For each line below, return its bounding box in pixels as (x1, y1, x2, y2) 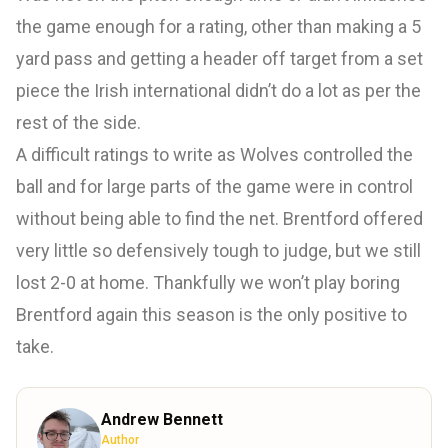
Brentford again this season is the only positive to (16, 304, 407, 326)
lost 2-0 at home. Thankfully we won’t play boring (16, 272, 400, 294)
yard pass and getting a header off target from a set (16, 48, 423, 70)
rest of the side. (16, 112, 145, 134)
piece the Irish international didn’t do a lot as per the (16, 80, 421, 102)
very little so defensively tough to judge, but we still (16, 240, 421, 262)
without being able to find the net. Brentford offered (16, 208, 423, 230)
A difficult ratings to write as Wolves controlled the (16, 144, 413, 166)
